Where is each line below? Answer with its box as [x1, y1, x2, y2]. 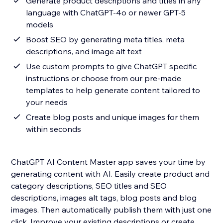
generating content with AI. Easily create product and [11, 169, 210, 179]
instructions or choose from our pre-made [26, 73, 182, 84]
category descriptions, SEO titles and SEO [11, 181, 167, 191]
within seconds [26, 124, 82, 134]
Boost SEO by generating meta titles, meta [26, 34, 185, 45]
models [26, 19, 54, 30]
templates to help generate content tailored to [26, 85, 201, 96]
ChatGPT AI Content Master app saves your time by [11, 157, 206, 167]
